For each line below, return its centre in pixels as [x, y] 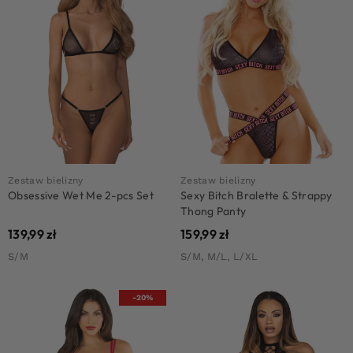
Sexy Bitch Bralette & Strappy [256, 195]
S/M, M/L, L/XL [219, 256]
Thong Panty [214, 211]
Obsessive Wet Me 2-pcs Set [81, 195]
